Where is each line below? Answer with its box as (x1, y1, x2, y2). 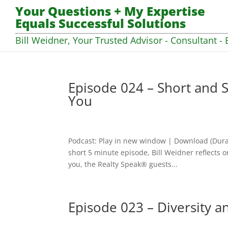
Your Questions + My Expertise (15, 3, 205, 20)
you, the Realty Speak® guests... (68, 159, 178, 169)
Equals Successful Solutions (15, 15, 186, 32)
